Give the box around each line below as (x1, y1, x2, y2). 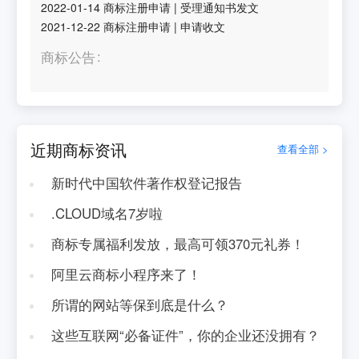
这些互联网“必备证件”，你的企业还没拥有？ (50, 325, 320, 345)
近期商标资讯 (30, 137, 127, 161)
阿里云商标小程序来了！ (50, 264, 201, 284)
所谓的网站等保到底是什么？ (50, 294, 228, 314)
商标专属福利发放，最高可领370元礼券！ (50, 233, 305, 253)
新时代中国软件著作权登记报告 (50, 173, 242, 192)
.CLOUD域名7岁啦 (50, 203, 163, 223)
